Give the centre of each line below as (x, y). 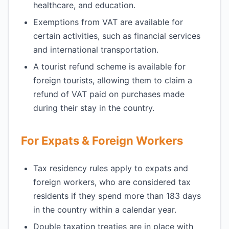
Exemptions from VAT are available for (108, 22)
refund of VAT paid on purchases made (109, 94)
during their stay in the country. (94, 108)
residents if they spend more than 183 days (117, 196)
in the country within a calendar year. (105, 210)
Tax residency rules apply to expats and (111, 168)
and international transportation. (96, 50)
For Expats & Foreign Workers (102, 141)
